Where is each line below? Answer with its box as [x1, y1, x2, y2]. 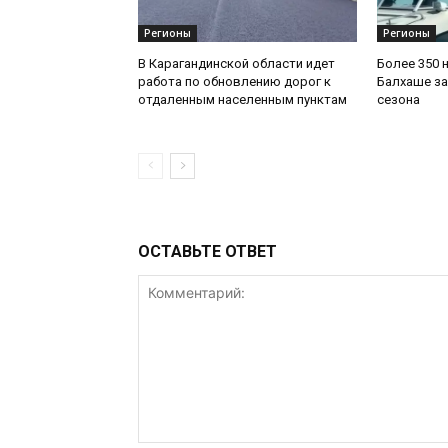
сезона [376, 91, 420, 107]
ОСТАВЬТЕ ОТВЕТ [138, 241, 277, 261]
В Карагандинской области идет [138, 55, 335, 71]
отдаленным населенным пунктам [138, 91, 347, 107]
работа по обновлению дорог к [138, 73, 331, 89]
